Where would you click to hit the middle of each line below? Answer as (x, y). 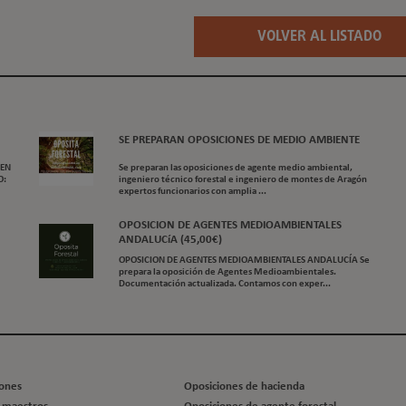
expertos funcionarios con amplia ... (193, 192)
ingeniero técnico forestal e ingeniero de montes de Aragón (243, 180)
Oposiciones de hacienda (244, 387)
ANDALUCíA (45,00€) (170, 240)
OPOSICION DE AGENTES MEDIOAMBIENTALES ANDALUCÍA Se (244, 261)
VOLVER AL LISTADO (319, 37)
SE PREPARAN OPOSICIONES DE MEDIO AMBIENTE (239, 140)
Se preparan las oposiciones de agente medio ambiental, (236, 168)
